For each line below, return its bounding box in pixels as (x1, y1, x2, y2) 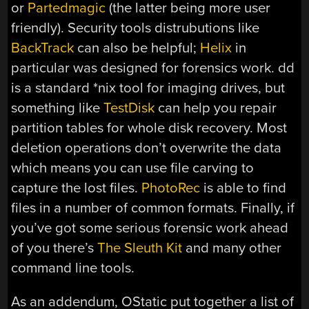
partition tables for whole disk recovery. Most (11, 119, 288, 137)
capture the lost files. (11, 179, 142, 197)
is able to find (200, 179, 287, 197)
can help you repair (154, 99, 277, 117)
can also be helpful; (74, 39, 201, 57)
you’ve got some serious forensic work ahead (11, 219, 289, 237)
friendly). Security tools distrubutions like (11, 19, 260, 37)
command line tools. (11, 259, 135, 277)
